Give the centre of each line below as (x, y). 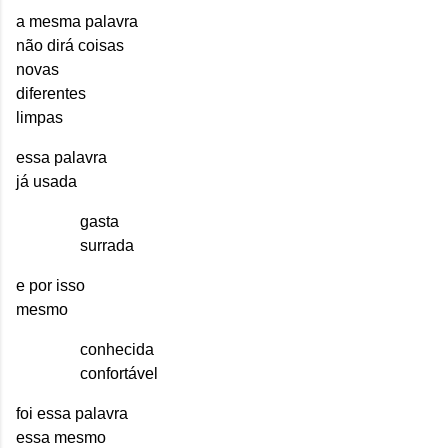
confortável (119, 374)
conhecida (117, 350)
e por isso (50, 286)
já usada (46, 182)
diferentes (51, 94)
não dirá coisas (70, 46)
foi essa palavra (72, 414)
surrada (107, 246)
